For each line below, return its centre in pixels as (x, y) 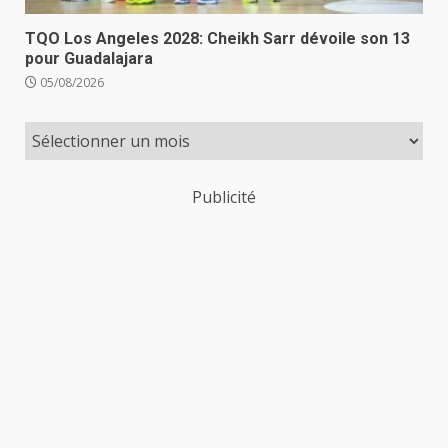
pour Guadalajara (89, 58)
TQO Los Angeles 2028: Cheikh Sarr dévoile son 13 (217, 38)
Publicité (224, 196)
